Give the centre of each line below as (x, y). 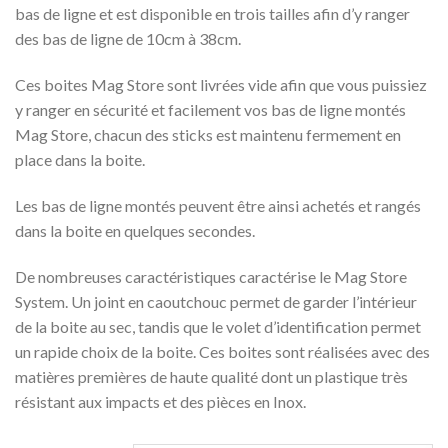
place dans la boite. (80, 160)
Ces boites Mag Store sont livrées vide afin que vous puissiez (221, 85)
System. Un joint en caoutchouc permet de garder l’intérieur (216, 301)
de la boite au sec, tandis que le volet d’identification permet (218, 326)
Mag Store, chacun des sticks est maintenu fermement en (208, 135)
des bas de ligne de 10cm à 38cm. (128, 39)
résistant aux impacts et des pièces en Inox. (160, 401)
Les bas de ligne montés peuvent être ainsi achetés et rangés (218, 205)
